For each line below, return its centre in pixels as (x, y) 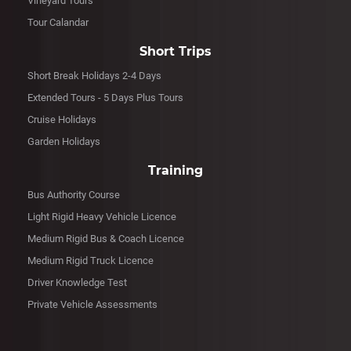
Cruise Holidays (62, 120)
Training (175, 171)
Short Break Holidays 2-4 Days (94, 76)
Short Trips (175, 52)
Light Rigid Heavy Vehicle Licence (102, 217)
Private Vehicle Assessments (92, 305)
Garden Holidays (64, 142)
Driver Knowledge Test (77, 283)
